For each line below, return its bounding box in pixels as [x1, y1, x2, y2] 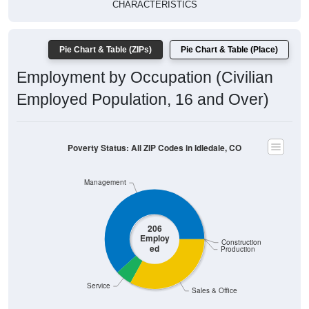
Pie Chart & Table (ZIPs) [59, 45, 152, 55]
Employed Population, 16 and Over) [17, 90, 269, 109]
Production [221, 244, 256, 254]
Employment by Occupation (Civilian [17, 68, 273, 87]
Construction [221, 237, 262, 247]
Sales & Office [192, 286, 238, 295]
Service [86, 281, 110, 290]
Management [83, 177, 126, 187]
